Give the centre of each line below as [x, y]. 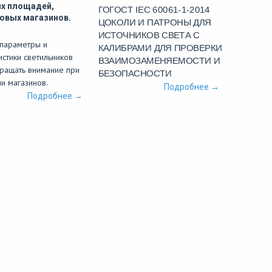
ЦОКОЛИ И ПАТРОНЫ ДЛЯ [155, 22]
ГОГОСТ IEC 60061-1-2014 [154, 10]
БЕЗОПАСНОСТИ [135, 73]
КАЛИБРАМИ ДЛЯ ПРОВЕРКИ [160, 48]
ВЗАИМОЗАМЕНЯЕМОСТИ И [159, 61]
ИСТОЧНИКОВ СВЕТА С [149, 35]
